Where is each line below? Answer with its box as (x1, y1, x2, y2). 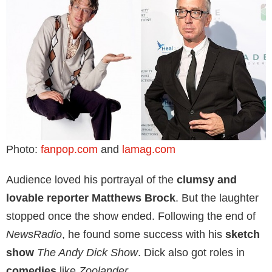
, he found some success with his (62, 228, 225, 241)
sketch (225, 228, 260, 241)
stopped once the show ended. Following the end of (6, 210, 256, 223)
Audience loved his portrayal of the (6, 174, 177, 186)
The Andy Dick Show (37, 246, 138, 259)
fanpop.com (41, 143, 101, 156)
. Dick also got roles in (138, 246, 245, 259)
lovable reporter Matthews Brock (6, 192, 175, 205)
